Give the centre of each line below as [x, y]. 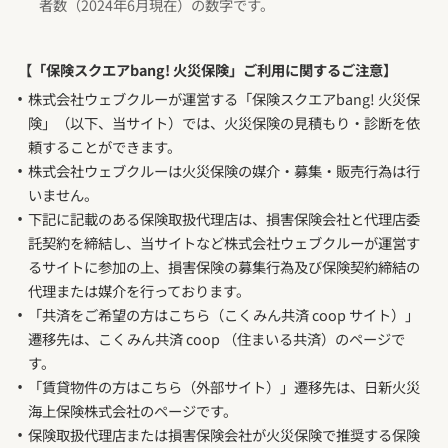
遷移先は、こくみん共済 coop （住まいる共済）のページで [216, 339]
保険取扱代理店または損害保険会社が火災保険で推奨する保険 [223, 435]
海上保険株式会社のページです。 [132, 411]
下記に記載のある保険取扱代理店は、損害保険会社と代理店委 [223, 219]
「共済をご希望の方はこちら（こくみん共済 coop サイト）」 [223, 315]
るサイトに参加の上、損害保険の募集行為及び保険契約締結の [223, 267]
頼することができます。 [104, 147]
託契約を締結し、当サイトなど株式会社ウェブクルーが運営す [223, 243]
